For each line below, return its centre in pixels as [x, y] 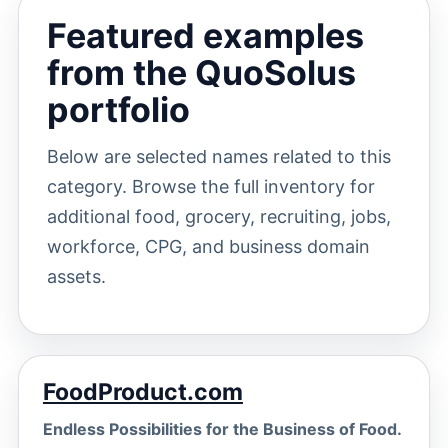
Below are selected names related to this [218, 156]
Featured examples [205, 35]
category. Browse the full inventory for [210, 186]
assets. [76, 276]
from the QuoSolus [201, 72]
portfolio [118, 109]
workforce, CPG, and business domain [208, 246]
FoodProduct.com [142, 392]
